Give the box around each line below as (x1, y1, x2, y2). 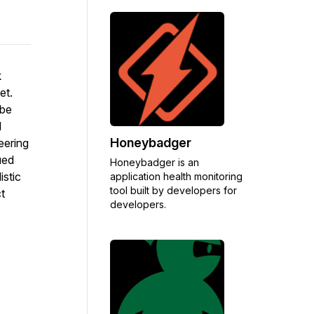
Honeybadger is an (110, 156, 199, 168)
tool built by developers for (110, 184, 237, 196)
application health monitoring (110, 170, 243, 182)
